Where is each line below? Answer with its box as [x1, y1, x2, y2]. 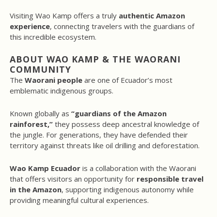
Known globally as [10, 108, 71, 119]
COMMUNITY [10, 63, 71, 76]
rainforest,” [10, 119, 53, 129]
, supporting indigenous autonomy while [62, 185, 194, 195]
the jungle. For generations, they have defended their [10, 130, 188, 140]
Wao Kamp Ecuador [10, 163, 80, 173]
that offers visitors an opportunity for [10, 174, 137, 184]
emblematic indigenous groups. [10, 86, 113, 96]
